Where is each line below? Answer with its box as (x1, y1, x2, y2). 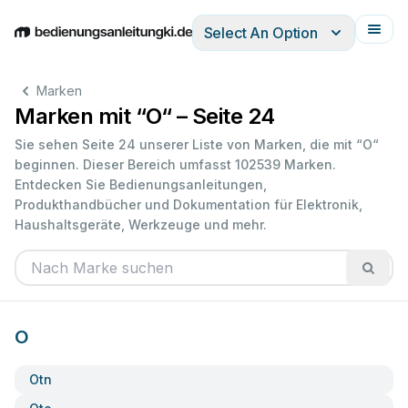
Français (226, 33, 285, 52)
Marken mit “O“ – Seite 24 (15, 103, 275, 129)
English (14, 33, 63, 52)
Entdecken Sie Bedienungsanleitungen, (15, 177, 267, 192)
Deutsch (63, 33, 120, 52)
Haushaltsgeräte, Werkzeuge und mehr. (15, 217, 267, 232)
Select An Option (203, 24, 318, 42)
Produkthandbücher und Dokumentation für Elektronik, (15, 197, 362, 212)
